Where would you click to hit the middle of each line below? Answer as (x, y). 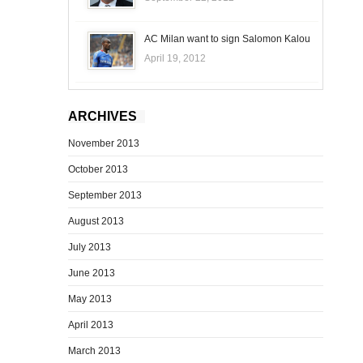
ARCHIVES (102, 116)
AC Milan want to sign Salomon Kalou (227, 38)
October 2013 (98, 169)
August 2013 (96, 221)
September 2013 (105, 195)
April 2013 (91, 325)
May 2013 (90, 299)
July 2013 (90, 247)
